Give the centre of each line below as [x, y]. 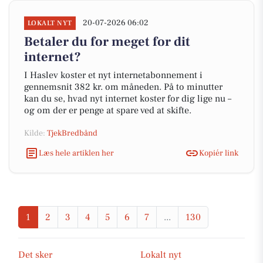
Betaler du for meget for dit [107, 42]
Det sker [35, 255]
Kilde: [36, 133]
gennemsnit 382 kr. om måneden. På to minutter [123, 87]
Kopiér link [219, 153]
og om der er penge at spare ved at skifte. [108, 110]
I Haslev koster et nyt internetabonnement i [113, 75]
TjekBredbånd [72, 133]
